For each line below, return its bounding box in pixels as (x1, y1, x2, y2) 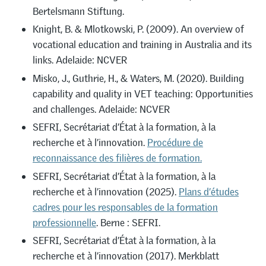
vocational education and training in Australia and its (33, 38, 252, 52)
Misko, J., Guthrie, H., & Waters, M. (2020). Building (33, 71, 244, 85)
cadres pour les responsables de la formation (33, 200, 218, 214)
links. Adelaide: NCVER (33, 53, 127, 67)
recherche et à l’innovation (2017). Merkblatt (33, 249, 219, 263)
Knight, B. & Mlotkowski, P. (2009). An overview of (33, 23, 244, 36)
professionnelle (33, 216, 96, 229)
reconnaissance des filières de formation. (33, 151, 202, 165)
